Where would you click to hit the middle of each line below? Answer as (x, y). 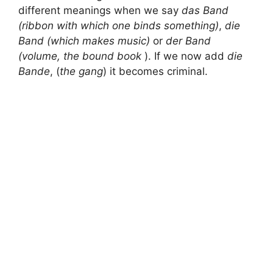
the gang (81, 72)
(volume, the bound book (80, 56)
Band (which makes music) (84, 41)
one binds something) (165, 26)
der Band (188, 41)
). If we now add (184, 56)
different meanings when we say (100, 11)
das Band (205, 11)
